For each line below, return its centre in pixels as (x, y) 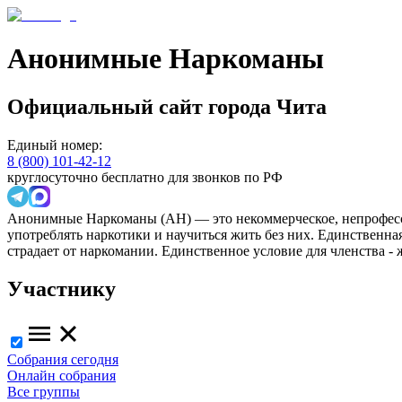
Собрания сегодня (63, 359)
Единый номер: (55, 144)
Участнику (61, 288)
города (240, 106)
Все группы (44, 391)
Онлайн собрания (61, 375)
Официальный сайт (108, 106)
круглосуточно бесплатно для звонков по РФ (145, 177)
